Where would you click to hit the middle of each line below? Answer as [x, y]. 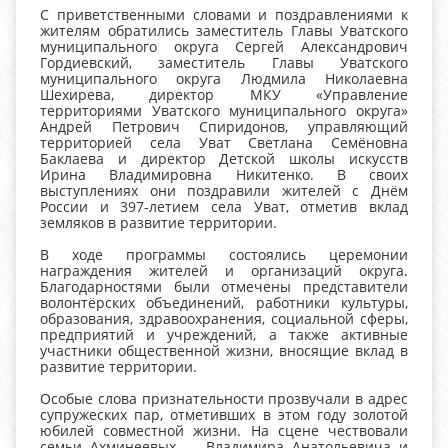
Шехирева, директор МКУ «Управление [224, 95]
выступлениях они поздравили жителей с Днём [224, 191]
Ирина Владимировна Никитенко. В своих [224, 175]
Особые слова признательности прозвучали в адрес [224, 399]
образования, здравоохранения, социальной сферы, [224, 319]
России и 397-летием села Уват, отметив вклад [224, 207]
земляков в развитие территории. [158, 223]
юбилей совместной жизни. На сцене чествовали [224, 431]
